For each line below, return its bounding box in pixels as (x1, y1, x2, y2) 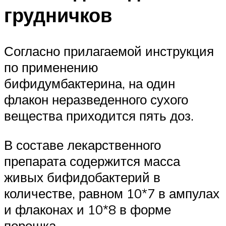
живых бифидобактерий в (4, 168, 160, 185)
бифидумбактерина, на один (4, 75, 175, 92)
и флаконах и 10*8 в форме (4, 201, 171, 217)
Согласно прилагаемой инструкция (4, 43, 214, 60)
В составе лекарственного (4, 136, 161, 153)
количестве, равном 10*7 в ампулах (4, 185, 219, 201)
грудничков (4, 2, 112, 27)
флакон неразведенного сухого (4, 91, 188, 108)
